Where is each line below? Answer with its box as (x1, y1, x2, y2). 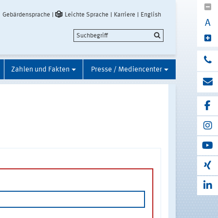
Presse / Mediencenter (91, 66, 162, 73)
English (141, 12, 161, 18)
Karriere (114, 12, 135, 18)
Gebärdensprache (2, 12, 50, 18)
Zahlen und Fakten (11, 66, 70, 73)
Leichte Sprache (65, 12, 109, 18)
